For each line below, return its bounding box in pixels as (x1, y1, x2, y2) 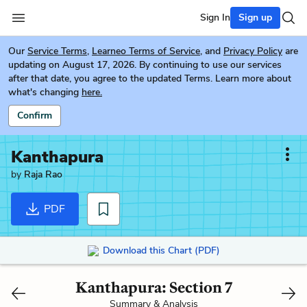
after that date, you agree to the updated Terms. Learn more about (8, 72, 291, 85)
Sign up (238, 11, 272, 24)
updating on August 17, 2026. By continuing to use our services (8, 58, 282, 71)
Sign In (200, 11, 230, 24)
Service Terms (27, 45, 87, 58)
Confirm (17, 109, 52, 122)
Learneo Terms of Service (92, 45, 200, 58)
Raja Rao (24, 168, 62, 181)
